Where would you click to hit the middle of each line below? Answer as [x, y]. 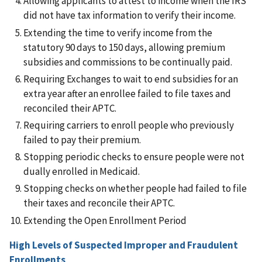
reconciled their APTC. [70, 108]
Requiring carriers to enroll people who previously [129, 125]
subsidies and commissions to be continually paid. [128, 62]
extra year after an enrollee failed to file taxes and [127, 93]
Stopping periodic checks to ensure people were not [134, 157]
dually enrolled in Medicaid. [82, 172]
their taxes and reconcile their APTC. [99, 203]
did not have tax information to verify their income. [130, 15]
